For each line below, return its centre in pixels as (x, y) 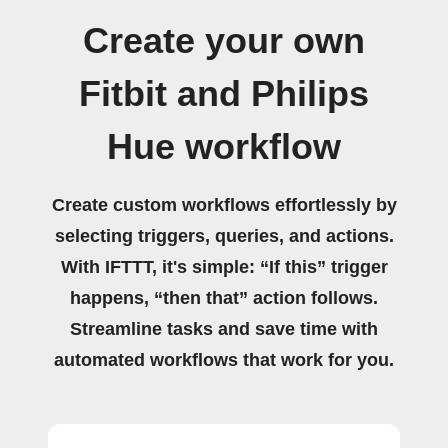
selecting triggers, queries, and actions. (224, 235)
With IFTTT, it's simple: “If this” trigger (224, 266)
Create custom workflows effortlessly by (224, 204)
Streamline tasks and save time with (224, 328)
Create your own (224, 40)
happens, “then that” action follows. (224, 297)
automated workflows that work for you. (224, 359)
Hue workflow (224, 146)
